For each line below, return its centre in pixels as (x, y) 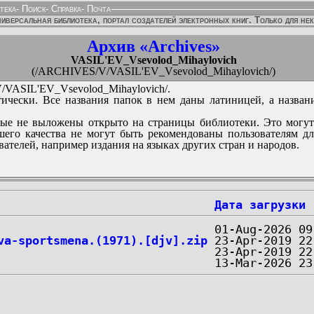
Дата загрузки (260, 205)
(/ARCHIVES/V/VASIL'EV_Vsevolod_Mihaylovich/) (153, 71)
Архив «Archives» (153, 46)
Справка (65, 9)
